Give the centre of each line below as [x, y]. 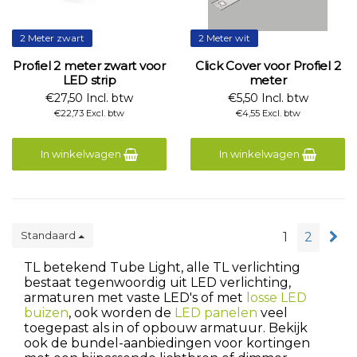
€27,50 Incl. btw [89, 98]
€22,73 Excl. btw [89, 113]
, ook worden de [122, 313]
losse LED [277, 298]
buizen [46, 313]
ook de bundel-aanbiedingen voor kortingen [167, 343]
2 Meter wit [224, 38]
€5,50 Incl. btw [268, 98]
